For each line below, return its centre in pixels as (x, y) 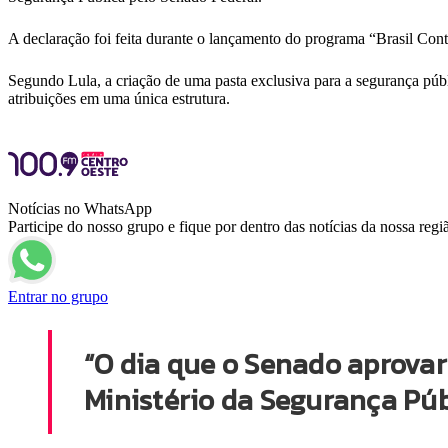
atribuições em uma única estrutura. (119, 99)
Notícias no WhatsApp (80, 209)
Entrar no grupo (58, 297)
